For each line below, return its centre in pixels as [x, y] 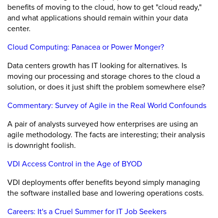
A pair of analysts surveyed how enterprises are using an [103, 124]
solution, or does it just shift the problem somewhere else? [106, 87]
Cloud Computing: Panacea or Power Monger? [86, 47]
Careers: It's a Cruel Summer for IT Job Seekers [87, 211]
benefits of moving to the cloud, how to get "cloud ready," [104, 7]
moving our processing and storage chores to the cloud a [104, 76]
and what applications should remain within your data [98, 18]
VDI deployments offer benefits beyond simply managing [104, 182]
